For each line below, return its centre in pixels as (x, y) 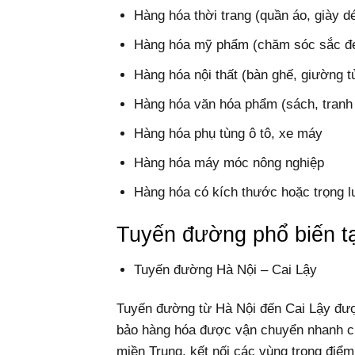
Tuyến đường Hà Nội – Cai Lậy (226, 269)
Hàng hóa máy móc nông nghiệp (229, 163)
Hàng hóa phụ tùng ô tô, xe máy (229, 133)
